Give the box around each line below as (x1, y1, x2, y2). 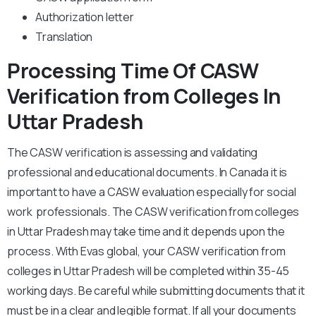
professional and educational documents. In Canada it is (7, 164, 288, 181)
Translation (35, 29, 93, 45)
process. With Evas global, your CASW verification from (7, 243, 286, 260)
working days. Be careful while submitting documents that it (7, 283, 305, 299)
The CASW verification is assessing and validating (7, 145, 258, 161)
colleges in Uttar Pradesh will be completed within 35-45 (7, 263, 290, 279)
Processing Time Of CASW (7, 56, 259, 85)
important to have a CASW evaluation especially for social (7, 184, 296, 200)
